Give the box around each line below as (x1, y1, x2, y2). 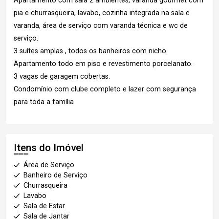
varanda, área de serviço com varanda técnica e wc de (14, 22, 188, 30)
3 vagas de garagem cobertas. (14, 72, 110, 81)
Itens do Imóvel (14, 142, 84, 153)
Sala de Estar (23, 202, 65, 210)
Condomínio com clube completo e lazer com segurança (14, 85, 196, 93)
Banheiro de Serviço (23, 171, 88, 179)
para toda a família (14, 98, 74, 106)
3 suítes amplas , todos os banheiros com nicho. (14, 47, 168, 55)
